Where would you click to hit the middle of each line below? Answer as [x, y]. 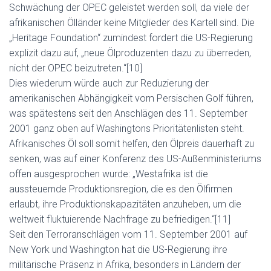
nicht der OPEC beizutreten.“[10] [76, 68]
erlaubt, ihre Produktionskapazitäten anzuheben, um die [125, 204]
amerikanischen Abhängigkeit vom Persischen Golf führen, [131, 98]
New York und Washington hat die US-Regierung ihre [118, 250]
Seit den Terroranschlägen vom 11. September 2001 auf [128, 234]
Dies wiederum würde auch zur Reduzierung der [109, 83]
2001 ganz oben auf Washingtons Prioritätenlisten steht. [127, 129]
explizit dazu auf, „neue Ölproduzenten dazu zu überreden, [130, 53]
